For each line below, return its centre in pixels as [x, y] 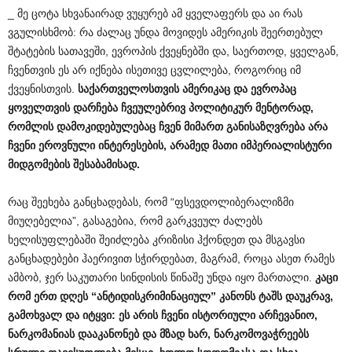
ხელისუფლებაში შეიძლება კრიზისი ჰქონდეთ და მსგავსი [156, 240]
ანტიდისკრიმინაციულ [154, 296]
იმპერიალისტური [286, 145]
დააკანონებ [108, 334]
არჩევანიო [286, 315]
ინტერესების [131, 145]
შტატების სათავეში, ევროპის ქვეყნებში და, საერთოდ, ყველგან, [173, 51]
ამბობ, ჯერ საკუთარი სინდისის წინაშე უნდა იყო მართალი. [161, 277]
